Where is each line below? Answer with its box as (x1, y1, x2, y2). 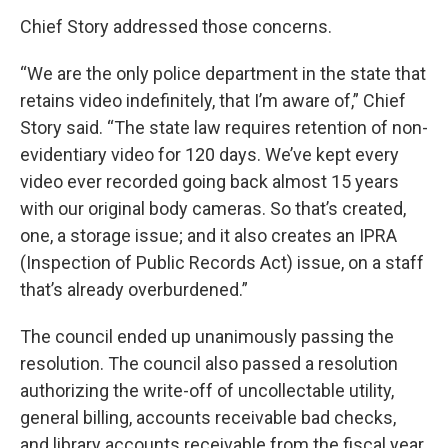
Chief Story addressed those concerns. (20, 16, 332, 37)
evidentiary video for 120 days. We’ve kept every (20, 144, 399, 165)
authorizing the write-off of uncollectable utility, (20, 380, 394, 401)
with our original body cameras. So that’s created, (20, 198, 406, 219)
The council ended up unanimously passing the (20, 326, 394, 347)
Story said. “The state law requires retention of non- (20, 117, 428, 138)
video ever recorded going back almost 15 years (20, 171, 399, 192)
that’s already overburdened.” (20, 279, 248, 300)
